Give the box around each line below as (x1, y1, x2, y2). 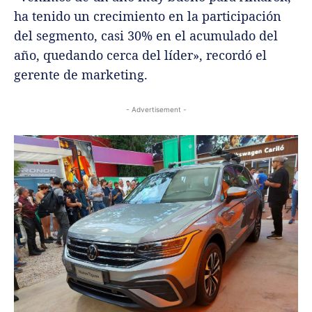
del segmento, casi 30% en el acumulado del (14, 26, 278, 44)
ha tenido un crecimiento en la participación (14, 7, 281, 24)
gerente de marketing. (14, 65, 148, 83)
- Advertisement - (125, 104, 187, 114)
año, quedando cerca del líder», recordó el (14, 46, 267, 63)
